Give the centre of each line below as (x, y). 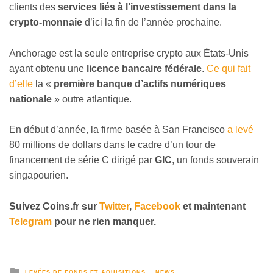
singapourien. (39, 175)
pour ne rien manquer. (104, 221)
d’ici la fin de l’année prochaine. (152, 23)
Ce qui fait (229, 68)
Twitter (114, 206)
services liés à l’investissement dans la (146, 7)
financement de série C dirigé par (82, 160)
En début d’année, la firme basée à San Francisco (118, 130)
